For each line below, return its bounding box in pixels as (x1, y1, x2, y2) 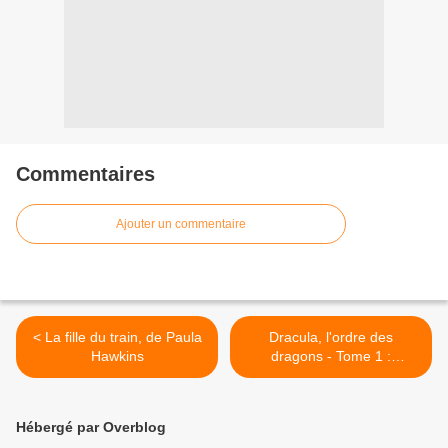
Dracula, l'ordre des (269, 329, 393, 346)
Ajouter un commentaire (116, 217, 246, 232)
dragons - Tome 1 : (271, 348, 391, 365)
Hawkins (90, 348, 144, 365)
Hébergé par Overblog (16, 419, 166, 436)
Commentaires (16, 163, 155, 186)
